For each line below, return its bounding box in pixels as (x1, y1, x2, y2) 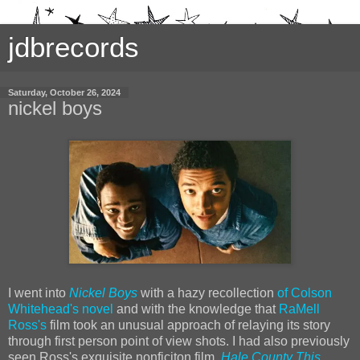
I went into (8, 285, 69, 300)
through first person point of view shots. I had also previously (8, 333, 350, 348)
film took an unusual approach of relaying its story (47, 317, 330, 332)
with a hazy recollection (137, 285, 277, 300)
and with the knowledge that (113, 301, 279, 316)
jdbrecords (8, 32, 139, 63)
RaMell (279, 301, 320, 316)
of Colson (277, 285, 332, 300)
